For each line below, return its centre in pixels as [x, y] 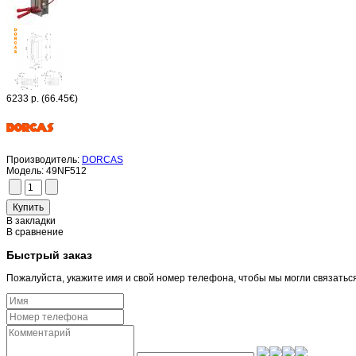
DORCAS [103, 160]
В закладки [31, 221]
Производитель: [43, 160]
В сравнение [35, 232]
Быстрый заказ [49, 255]
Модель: [25, 171]
